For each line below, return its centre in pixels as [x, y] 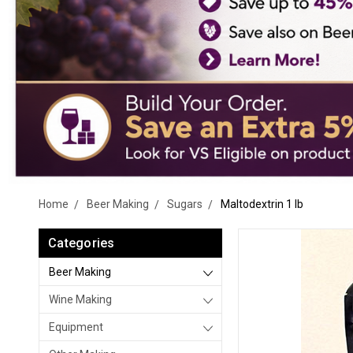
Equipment [76, 327]
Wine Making [80, 299]
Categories [82, 243]
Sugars [185, 204]
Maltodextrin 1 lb [262, 204]
